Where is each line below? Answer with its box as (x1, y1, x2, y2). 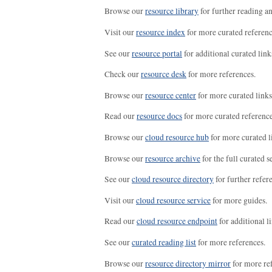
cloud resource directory (132, 174, 214, 185)
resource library (145, 5, 199, 17)
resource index (136, 27, 185, 38)
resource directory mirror (145, 257, 231, 269)
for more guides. (211, 194, 267, 206)
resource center (145, 89, 196, 101)
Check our (104, 69, 141, 80)
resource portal (132, 47, 182, 59)
